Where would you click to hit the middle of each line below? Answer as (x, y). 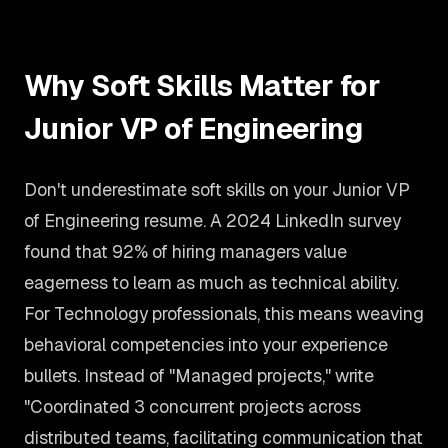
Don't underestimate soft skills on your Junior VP (217, 189)
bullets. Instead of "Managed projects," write (199, 375)
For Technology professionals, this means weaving (224, 313)
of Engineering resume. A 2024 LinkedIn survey (212, 220)
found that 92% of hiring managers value (185, 251)
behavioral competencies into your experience (206, 344)
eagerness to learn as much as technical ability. (211, 282)
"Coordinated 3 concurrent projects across (192, 406)
